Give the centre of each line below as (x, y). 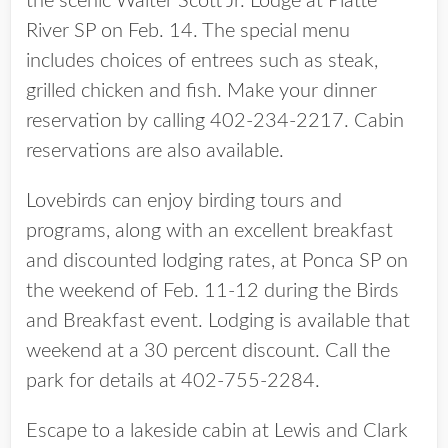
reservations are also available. (155, 151)
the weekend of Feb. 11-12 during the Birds (212, 291)
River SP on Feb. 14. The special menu (188, 31)
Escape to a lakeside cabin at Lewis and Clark (217, 431)
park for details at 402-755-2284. (173, 381)
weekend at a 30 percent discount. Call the (208, 351)
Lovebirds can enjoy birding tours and (184, 201)
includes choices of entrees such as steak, (202, 61)
